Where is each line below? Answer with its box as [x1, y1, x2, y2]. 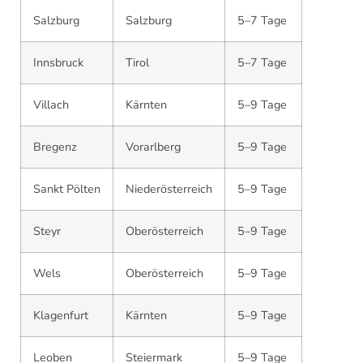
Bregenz [33, 139, 77, 156]
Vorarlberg [126, 139, 181, 156]
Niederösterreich [126, 181, 212, 198]
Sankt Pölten [33, 181, 100, 198]
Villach [33, 96, 69, 113]
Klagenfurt [33, 307, 88, 324]
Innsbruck [33, 54, 83, 71]
